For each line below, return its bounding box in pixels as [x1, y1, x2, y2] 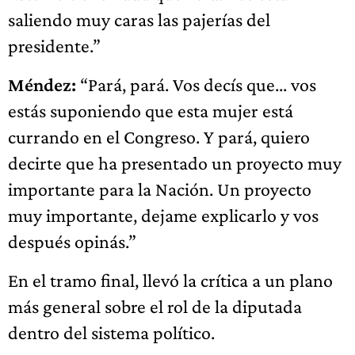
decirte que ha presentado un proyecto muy [8, 152, 342, 174]
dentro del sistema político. [8, 322, 215, 343]
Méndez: [8, 74, 76, 95]
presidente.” [8, 35, 101, 56]
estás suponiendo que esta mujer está [8, 100, 293, 121]
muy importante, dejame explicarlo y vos [8, 204, 319, 226]
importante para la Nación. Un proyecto [8, 178, 311, 200]
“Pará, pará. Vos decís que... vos [76, 74, 316, 95]
